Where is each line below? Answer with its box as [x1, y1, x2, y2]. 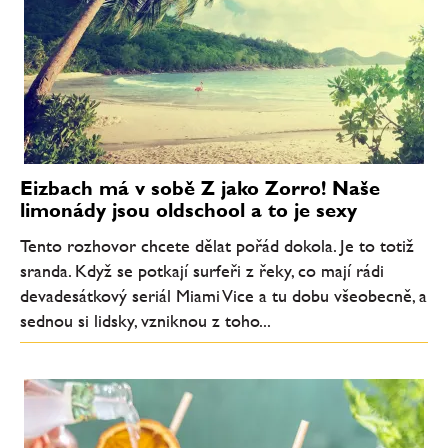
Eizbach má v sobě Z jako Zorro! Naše [20, 175, 380, 200]
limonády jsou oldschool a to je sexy [20, 197, 357, 222]
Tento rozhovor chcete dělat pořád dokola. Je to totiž [20, 235, 414, 256]
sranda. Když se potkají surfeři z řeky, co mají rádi [20, 260, 384, 281]
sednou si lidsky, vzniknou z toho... [20, 310, 271, 331]
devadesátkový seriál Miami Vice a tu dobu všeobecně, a [20, 285, 427, 306]
